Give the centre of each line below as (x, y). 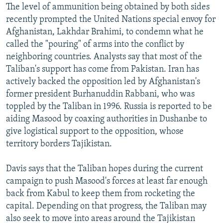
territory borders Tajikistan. (59, 144)
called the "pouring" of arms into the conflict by (95, 44)
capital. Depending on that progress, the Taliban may (106, 206)
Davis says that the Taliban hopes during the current (105, 169)
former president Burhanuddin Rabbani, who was (100, 94)
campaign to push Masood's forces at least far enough (107, 181)
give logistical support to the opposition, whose (95, 131)
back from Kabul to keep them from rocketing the (101, 194)
